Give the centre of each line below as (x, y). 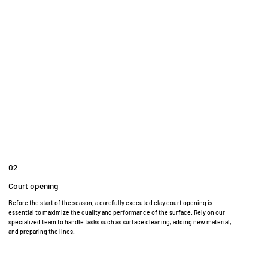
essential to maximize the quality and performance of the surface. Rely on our (117, 212)
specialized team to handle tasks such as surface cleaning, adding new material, (120, 221)
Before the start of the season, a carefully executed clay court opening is (111, 202)
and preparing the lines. (42, 231)
